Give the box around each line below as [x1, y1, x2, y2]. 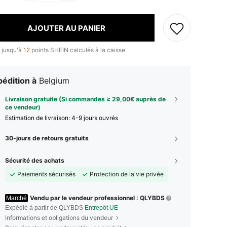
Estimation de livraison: [5, 114, 71, 122]
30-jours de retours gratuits [5, 134, 89, 142]
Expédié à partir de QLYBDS [5, 204, 85, 211]
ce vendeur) [5, 103, 41, 111]
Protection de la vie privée [90, 170, 164, 178]
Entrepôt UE [85, 204, 118, 211]
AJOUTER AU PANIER [27, 23, 105, 33]
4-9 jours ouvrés [71, 114, 118, 122]
